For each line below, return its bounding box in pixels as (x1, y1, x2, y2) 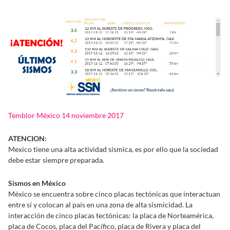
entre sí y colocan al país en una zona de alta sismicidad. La (8, 200, 193, 209)
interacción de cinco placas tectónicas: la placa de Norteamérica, (8, 210, 214, 220)
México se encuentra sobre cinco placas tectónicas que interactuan (8, 189, 220, 198)
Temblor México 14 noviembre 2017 (8, 110, 124, 120)
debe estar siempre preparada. (8, 155, 104, 164)
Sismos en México (8, 178, 66, 187)
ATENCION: (8, 133, 47, 143)
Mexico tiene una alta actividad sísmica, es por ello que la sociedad (8, 144, 218, 154)
